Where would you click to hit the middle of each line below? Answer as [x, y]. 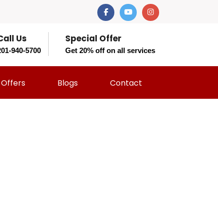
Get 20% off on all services [110, 50]
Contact [126, 83]
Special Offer [93, 38]
